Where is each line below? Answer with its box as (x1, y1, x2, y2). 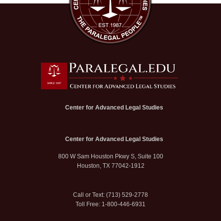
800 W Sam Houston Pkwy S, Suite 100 (58, 152, 163, 160)
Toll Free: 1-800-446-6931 (75, 200, 146, 208)
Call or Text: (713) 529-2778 (73, 191, 148, 198)
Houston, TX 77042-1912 (76, 162, 145, 169)
